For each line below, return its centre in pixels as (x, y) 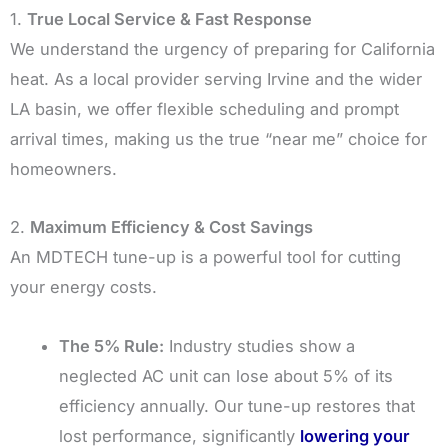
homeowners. (63, 168)
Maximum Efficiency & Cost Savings (171, 227)
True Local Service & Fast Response (169, 18)
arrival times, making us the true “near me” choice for (218, 138)
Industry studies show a (260, 346)
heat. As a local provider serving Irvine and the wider (216, 78)
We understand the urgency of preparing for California (222, 48)
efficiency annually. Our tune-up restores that (237, 406)
